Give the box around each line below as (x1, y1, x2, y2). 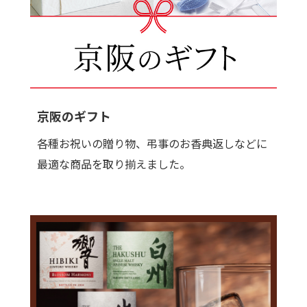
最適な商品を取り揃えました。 (37, 155, 191, 172)
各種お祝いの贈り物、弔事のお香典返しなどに (37, 134, 267, 151)
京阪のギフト (37, 106, 111, 125)
